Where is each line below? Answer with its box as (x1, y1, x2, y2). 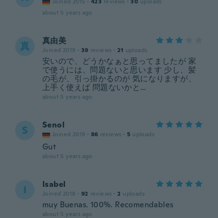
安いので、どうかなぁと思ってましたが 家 (42, 56, 196, 66)
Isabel (42, 179, 66, 189)
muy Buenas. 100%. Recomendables (42, 200, 174, 210)
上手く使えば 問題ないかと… (42, 82, 147, 92)
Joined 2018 (42, 190, 76, 198)
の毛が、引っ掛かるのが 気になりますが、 (42, 73, 196, 84)
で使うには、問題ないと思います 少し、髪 (42, 65, 196, 75)
